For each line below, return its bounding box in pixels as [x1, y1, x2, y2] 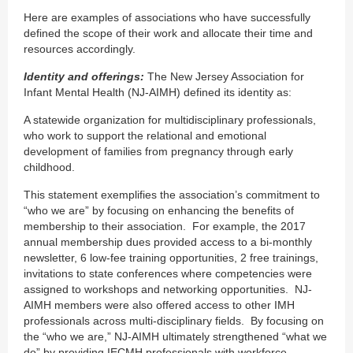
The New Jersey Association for [144, 69, 304, 83]
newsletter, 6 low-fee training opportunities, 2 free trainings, [24, 251, 318, 264]
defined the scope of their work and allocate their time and [24, 26, 313, 39]
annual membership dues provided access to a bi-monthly [24, 235, 312, 248]
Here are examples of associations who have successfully [24, 10, 310, 24]
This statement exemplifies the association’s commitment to [24, 188, 320, 201]
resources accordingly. [24, 42, 136, 55]
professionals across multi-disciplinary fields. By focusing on [24, 314, 324, 327]
